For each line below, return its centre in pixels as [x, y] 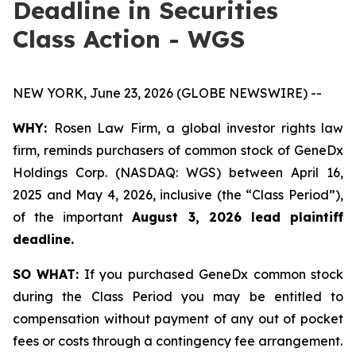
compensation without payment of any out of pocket [178, 319]
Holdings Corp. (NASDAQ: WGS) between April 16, [178, 172]
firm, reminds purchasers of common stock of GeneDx [178, 150]
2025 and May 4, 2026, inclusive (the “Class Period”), [178, 195]
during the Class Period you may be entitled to [178, 296]
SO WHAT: [46, 274]
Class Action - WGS [129, 39]
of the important [73, 217]
